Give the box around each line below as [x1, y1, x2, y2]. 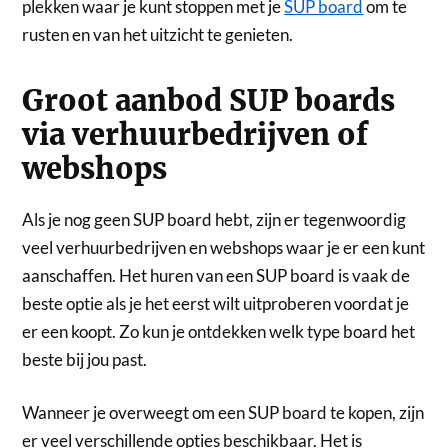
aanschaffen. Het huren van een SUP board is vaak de [22, 264, 411, 286]
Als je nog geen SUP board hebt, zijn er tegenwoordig [22, 208, 407, 230]
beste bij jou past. [22, 348, 148, 370]
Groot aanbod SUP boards [22, 82, 396, 119]
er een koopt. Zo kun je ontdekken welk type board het [22, 320, 416, 342]
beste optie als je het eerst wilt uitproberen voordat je [22, 292, 410, 314]
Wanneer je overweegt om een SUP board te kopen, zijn [22, 402, 425, 424]
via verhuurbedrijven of [22, 116, 369, 153]
